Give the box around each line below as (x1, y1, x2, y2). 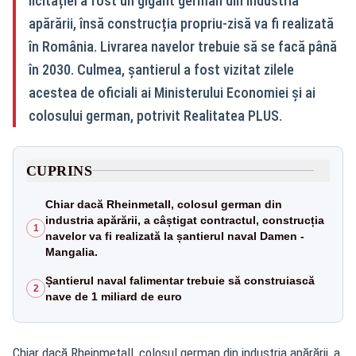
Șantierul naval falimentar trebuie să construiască (45, 273, 315, 287)
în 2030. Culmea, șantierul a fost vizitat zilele (29, 60, 294, 78)
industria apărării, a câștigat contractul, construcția (45, 213, 324, 226)
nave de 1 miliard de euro (45, 289, 182, 303)
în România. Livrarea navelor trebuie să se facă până (29, 37, 337, 55)
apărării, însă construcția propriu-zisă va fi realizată (29, 14, 334, 32)
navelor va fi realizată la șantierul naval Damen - (45, 229, 304, 242)
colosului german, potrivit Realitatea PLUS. (29, 106, 282, 124)
